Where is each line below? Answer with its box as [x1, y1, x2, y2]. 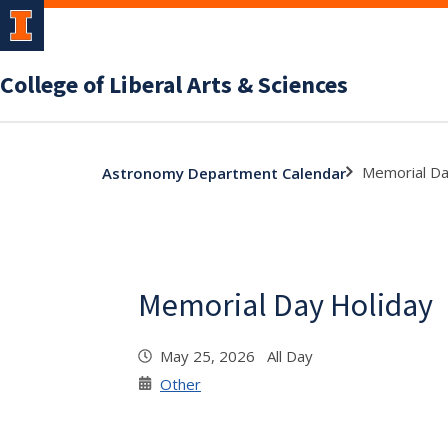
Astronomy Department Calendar [102, 162, 346, 183]
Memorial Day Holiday [138, 285, 433, 325]
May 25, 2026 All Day [160, 346, 313, 366]
